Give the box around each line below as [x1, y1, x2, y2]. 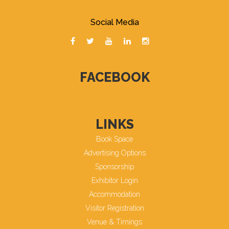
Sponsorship [95, 163, 134, 171]
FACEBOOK [79, 70, 150, 85]
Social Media [90, 17, 139, 28]
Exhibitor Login [91, 176, 138, 185]
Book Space [96, 135, 133, 144]
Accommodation [89, 190, 140, 199]
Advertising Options [83, 149, 146, 157]
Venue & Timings [87, 218, 142, 226]
